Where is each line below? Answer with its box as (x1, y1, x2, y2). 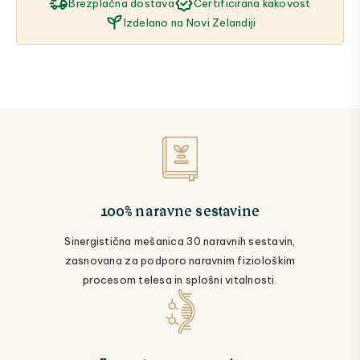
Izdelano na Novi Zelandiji (123, 16, 256, 30)
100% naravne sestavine (100, 200, 260, 220)
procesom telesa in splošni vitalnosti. (83, 273, 277, 287)
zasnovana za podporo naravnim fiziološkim (64, 254, 296, 268)
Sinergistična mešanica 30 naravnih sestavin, (64, 235, 296, 248)
